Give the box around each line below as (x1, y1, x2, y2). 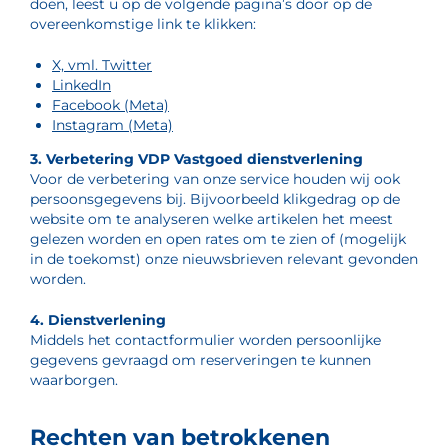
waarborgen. (30, 371, 118, 389)
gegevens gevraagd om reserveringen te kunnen (30, 351, 371, 369)
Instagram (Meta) (52, 116, 173, 134)
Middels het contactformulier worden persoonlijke (30, 331, 381, 349)
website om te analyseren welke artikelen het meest (30, 210, 393, 228)
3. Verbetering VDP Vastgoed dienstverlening (30, 150, 363, 168)
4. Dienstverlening (30, 311, 166, 329)
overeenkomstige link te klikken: (30, 15, 256, 33)
